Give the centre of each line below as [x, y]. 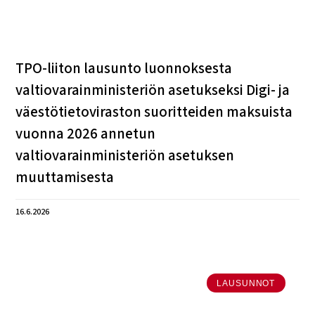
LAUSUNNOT [246, 283]
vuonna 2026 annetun [86, 134]
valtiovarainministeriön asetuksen [125, 156]
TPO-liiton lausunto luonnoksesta [124, 69]
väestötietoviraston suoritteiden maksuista [154, 112]
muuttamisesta [65, 178]
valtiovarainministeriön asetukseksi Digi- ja [153, 90]
